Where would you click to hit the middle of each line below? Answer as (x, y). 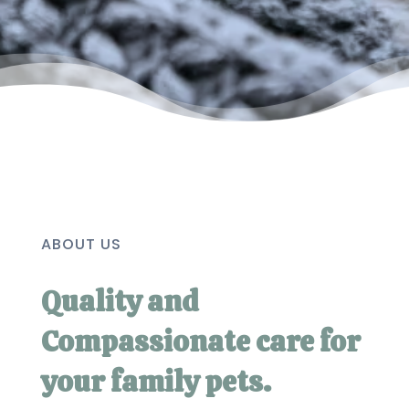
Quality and (120, 301)
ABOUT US (81, 244)
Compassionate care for (200, 341)
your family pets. (156, 381)
